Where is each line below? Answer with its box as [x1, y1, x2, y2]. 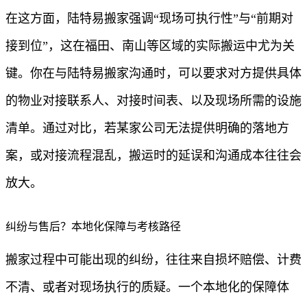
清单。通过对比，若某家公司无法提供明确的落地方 [5, 121, 289, 135]
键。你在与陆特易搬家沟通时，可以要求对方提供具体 [5, 66, 302, 80]
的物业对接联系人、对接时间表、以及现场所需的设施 [5, 93, 302, 108]
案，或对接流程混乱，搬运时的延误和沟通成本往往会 [5, 148, 302, 162]
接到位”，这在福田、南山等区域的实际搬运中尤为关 [5, 38, 295, 53]
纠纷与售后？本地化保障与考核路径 [5, 220, 181, 232]
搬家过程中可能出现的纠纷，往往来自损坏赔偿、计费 [5, 252, 302, 267]
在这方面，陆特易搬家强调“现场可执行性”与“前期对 [5, 11, 293, 25]
